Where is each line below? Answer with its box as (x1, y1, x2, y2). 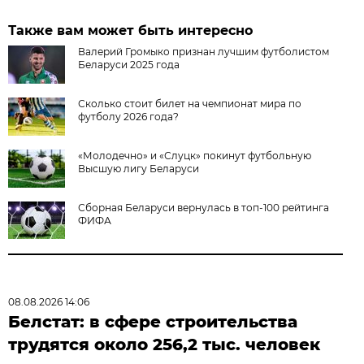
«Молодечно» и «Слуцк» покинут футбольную (78, 149, 312, 162)
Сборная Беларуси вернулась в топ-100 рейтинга (78, 201, 330, 214)
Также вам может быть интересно (8, 23, 253, 39)
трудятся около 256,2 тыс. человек (8, 335, 321, 355)
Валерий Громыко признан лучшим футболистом (78, 45, 330, 58)
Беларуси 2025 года (78, 58, 180, 71)
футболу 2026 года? (78, 110, 180, 123)
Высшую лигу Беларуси (78, 162, 200, 175)
